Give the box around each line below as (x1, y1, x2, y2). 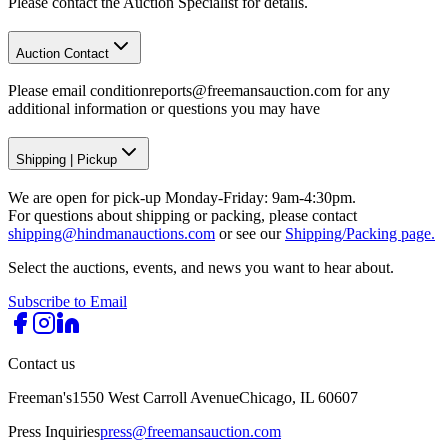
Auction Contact (16, 45, 109, 61)
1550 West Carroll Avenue (72, 388, 239, 406)
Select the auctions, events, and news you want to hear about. (8, 258, 394, 276)
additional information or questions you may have (8, 100, 320, 118)
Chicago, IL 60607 (239, 388, 358, 406)
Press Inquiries (8, 422, 100, 440)
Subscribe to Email (8, 292, 127, 310)
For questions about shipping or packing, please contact (8, 206, 357, 224)
